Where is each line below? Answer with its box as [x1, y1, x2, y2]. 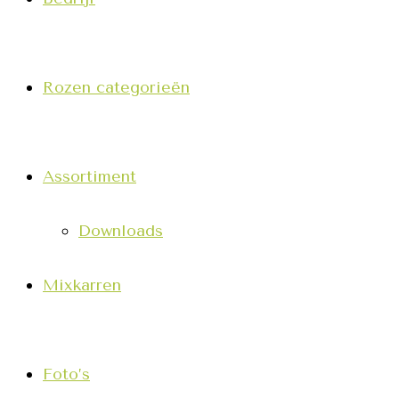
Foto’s [43, 364, 90, 384]
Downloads [78, 221, 163, 240]
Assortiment [43, 167, 136, 186]
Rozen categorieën [43, 77, 190, 97]
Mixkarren [43, 275, 121, 295]
